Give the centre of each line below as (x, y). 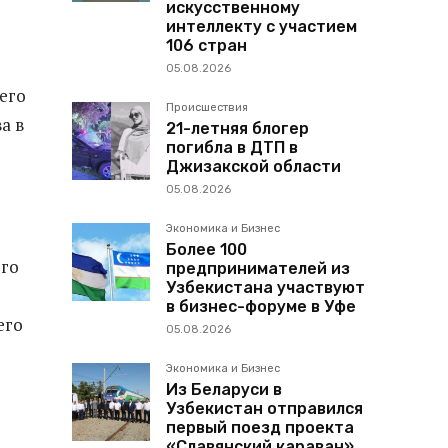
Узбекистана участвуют (265, 287)
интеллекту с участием (261, 26)
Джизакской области (253, 166)
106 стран (206, 45)
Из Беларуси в (224, 389)
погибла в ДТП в (232, 147)
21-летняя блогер (237, 128)
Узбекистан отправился (264, 408)
